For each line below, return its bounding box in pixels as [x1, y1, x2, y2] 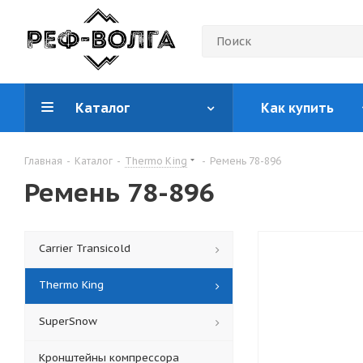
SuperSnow [39, 314, 97, 328]
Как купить [261, 100, 334, 116]
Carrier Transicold [39, 241, 130, 255]
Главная [24, 155, 62, 167]
